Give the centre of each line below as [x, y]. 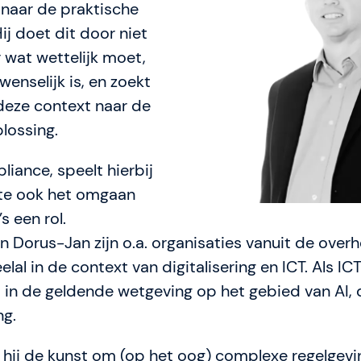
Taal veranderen [274, 192]
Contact [230, 82]
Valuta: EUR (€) [271, 154]
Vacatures [237, 119]
